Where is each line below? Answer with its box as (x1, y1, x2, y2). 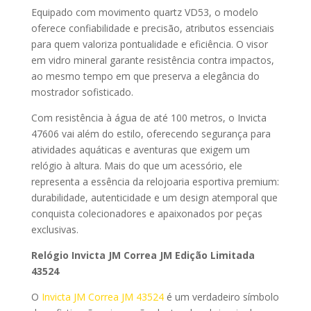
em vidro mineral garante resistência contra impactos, (31, 53, 274, 67)
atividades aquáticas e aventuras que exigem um (31, 143, 250, 157)
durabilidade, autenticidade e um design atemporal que (31, 191, 278, 205)
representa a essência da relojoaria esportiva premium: (31, 175, 279, 189)
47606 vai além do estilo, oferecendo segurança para (31, 127, 271, 141)
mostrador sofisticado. (31, 85, 133, 99)
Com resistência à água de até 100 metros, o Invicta (31, 111, 267, 125)
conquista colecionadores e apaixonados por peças (31, 207, 262, 221)
